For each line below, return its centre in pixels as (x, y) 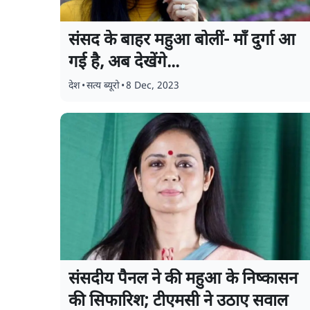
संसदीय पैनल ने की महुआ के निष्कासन (183, 280)
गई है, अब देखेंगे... (124, 63)
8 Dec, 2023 (153, 86)
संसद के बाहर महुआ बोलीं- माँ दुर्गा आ (182, 41)
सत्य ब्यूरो (103, 86)
